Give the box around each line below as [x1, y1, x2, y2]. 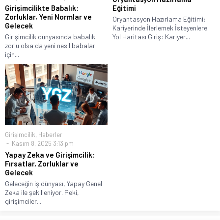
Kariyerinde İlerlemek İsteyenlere [112, 24, 207, 32]
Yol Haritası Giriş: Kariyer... [112, 32, 190, 41]
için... [5, 50, 19, 59]
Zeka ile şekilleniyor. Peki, [5, 188, 79, 197]
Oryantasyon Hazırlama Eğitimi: [112, 15, 206, 24]
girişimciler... [5, 197, 41, 206]
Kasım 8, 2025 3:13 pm [10, 139, 74, 148]
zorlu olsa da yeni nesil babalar [5, 41, 95, 50]
